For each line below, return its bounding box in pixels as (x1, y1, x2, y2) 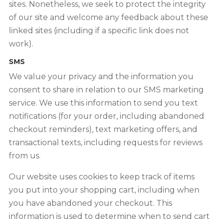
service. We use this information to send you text (8, 98, 198, 108)
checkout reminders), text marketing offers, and (8, 125, 197, 134)
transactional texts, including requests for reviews (8, 138, 202, 147)
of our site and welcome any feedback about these (8, 13, 208, 22)
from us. (8, 151, 41, 160)
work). (8, 39, 33, 48)
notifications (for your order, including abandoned (8, 111, 204, 121)
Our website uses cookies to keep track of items (8, 172, 195, 181)
